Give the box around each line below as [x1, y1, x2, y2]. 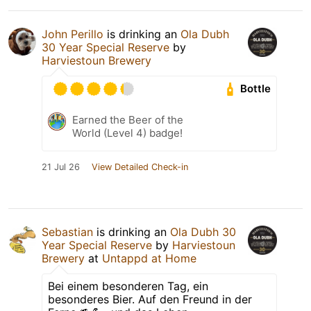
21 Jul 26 [42, 161, 80, 172]
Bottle [240, 82, 271, 96]
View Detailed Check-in [92, 161, 188, 172]
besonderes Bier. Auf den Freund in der [48, 292, 252, 306]
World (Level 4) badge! [72, 126, 183, 140]
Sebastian [42, 224, 93, 239]
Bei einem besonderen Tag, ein [48, 278, 208, 293]
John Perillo [42, 26, 103, 41]
